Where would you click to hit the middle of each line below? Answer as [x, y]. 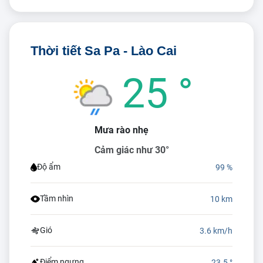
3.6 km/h [216, 230]
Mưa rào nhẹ [121, 130]
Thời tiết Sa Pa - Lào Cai [104, 51]
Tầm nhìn [57, 198]
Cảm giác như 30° [131, 150]
